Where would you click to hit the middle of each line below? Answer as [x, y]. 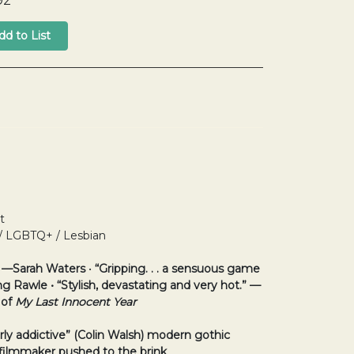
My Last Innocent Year [76, 302]
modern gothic [188, 335]
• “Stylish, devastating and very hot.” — [156, 286]
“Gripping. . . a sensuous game [177, 269]
